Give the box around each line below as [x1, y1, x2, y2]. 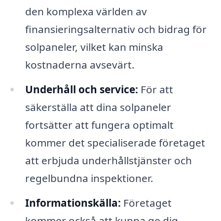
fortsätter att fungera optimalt [25, 117, 174, 132]
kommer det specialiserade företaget [25, 135, 205, 149]
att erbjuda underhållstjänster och [25, 153, 192, 167]
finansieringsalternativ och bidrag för [25, 22, 207, 36]
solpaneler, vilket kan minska [25, 39, 163, 54]
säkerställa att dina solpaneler [25, 100, 171, 114]
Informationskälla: [25, 195, 121, 210]
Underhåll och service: [25, 82, 138, 96]
